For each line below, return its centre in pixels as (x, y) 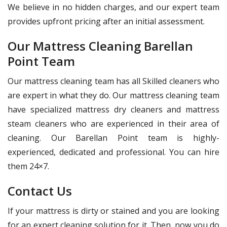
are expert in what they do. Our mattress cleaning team (113, 96)
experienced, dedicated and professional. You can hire (113, 152)
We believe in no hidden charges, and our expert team (113, 7)
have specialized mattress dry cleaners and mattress (113, 110)
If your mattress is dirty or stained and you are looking (113, 211)
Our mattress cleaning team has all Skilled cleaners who (113, 81)
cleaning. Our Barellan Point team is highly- (113, 138)
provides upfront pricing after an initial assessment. (106, 22)
